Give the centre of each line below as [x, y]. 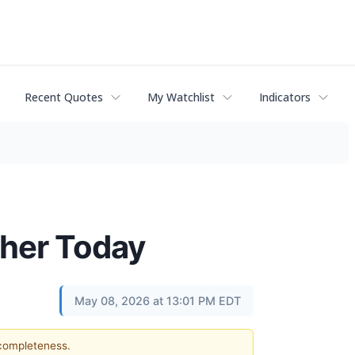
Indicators [285, 97]
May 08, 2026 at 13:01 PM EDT [158, 300]
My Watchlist [181, 97]
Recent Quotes [64, 97]
